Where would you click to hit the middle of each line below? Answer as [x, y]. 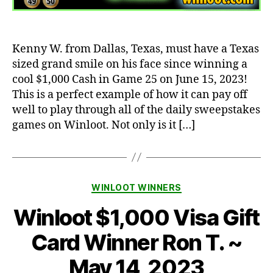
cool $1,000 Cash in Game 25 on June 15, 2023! [130, 79]
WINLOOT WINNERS [136, 187]
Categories [163, 185]
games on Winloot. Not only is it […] [104, 125]
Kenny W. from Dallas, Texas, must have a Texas [136, 49]
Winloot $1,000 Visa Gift [136, 218]
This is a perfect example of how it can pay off [130, 94]
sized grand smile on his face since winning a [130, 64]
